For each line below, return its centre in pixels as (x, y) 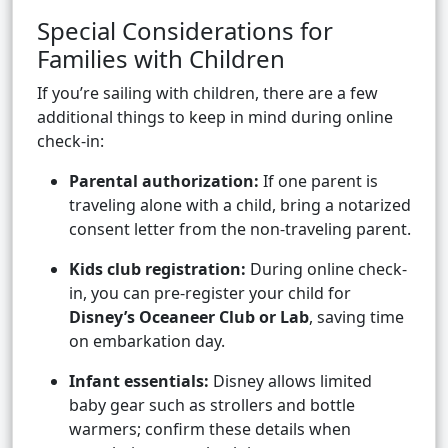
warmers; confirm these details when (210, 429)
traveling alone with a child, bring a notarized (240, 205)
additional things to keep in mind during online (215, 117)
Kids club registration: (157, 269)
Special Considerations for (185, 31)
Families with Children (161, 59)
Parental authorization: (164, 181)
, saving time (356, 317)
